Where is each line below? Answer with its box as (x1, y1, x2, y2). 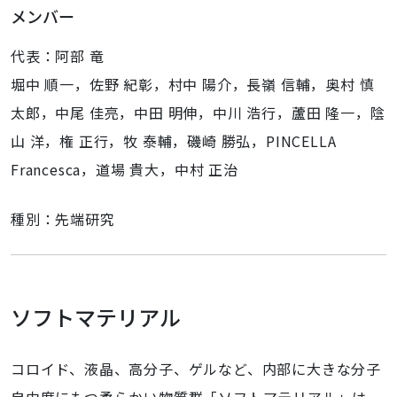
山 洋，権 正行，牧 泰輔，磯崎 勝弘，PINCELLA (11, 130, 337, 152)
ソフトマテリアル (11, 301, 181, 332)
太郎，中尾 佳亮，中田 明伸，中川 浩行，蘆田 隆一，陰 (11, 102, 385, 123)
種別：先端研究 (11, 208, 115, 230)
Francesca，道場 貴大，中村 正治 (11, 159, 238, 180)
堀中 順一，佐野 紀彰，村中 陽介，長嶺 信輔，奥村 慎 (11, 74, 375, 95)
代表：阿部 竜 (11, 45, 105, 66)
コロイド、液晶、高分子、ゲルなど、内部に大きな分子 (11, 358, 381, 379)
